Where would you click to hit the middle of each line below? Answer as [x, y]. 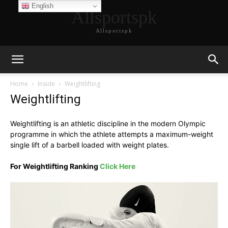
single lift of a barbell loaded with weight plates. [90, 145]
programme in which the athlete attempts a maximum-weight [112, 134]
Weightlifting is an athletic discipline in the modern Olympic [108, 123]
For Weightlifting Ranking [55, 166]
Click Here [118, 166]
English [41, 6]
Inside [46, 84]
